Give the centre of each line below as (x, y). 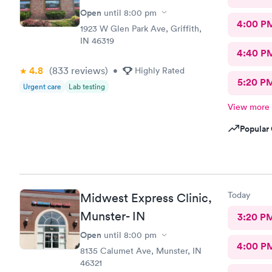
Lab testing (87, 86)
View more (248, 107)
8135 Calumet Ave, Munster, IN (141, 251)
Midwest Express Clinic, (146, 198)
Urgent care (42, 86)
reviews (87, 70)
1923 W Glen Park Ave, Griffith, (141, 28)
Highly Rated (160, 70)
